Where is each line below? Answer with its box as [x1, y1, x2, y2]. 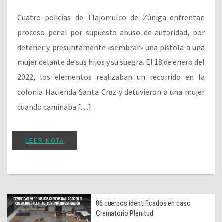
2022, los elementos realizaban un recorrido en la [17, 71, 205, 82]
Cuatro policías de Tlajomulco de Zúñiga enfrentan [17, 12, 205, 22]
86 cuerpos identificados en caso [96, 198, 191, 208]
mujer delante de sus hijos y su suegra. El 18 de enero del [17, 56, 205, 67]
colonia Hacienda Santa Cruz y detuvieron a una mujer [17, 86, 205, 97]
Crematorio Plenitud [96, 208, 153, 218]
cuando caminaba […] [17, 101, 91, 111]
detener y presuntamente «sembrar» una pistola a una [17, 42, 205, 52]
